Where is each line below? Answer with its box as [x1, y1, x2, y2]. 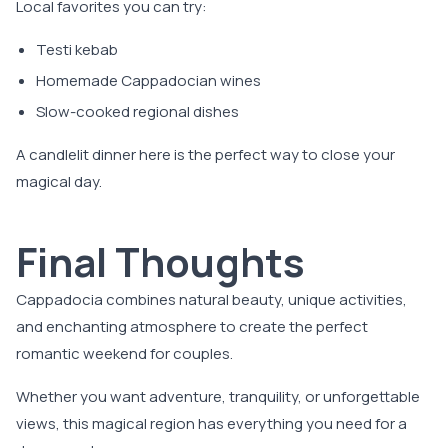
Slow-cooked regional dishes [36, 101, 239, 123]
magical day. [16, 171, 102, 193]
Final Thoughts [16, 234, 305, 290]
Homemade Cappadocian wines [36, 70, 261, 92]
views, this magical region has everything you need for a [16, 413, 407, 435]
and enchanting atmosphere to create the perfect [16, 316, 368, 338]
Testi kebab [36, 39, 118, 61]
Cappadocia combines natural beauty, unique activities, [16, 289, 407, 311]
